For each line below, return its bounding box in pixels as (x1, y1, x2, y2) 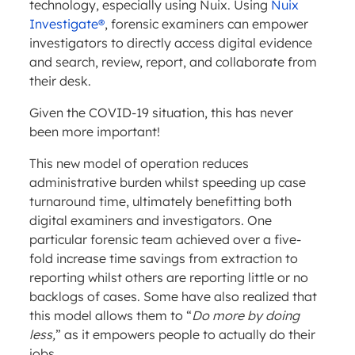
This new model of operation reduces (29, 155, 249, 172)
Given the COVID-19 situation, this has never (29, 105, 293, 121)
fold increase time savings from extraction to (29, 250, 298, 267)
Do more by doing (191, 307, 300, 324)
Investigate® (29, 16, 105, 32)
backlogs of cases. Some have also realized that (29, 288, 317, 305)
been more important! (29, 124, 160, 140)
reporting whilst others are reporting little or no (29, 269, 308, 286)
